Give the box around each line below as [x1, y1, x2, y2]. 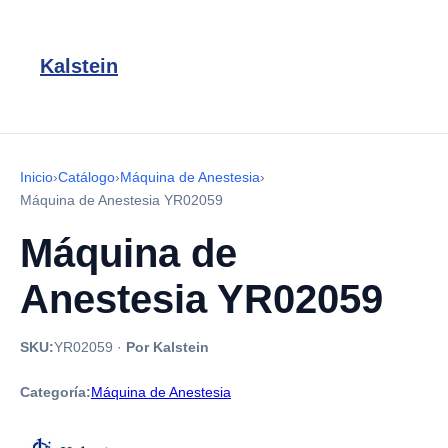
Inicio [20, 169, 53, 185]
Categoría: [20, 384, 91, 400]
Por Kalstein [126, 339, 209, 355]
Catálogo [58, 169, 115, 185]
